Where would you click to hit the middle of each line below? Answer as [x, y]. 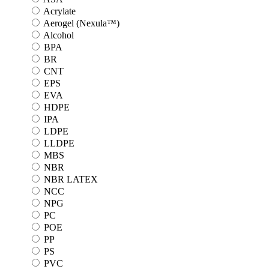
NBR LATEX [71, 180]
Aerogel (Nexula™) [81, 23]
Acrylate [59, 11]
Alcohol [59, 35]
